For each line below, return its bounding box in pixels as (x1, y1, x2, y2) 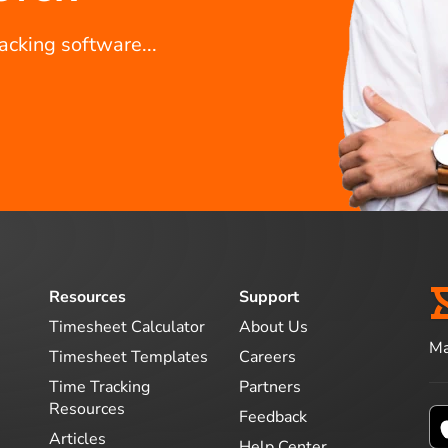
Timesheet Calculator (49, 315, 205, 338)
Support (239, 286, 299, 308)
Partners (239, 375, 301, 398)
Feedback (239, 405, 307, 428)
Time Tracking (49, 375, 150, 398)
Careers (239, 345, 296, 368)
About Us (239, 315, 308, 338)
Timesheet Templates (49, 345, 208, 368)
